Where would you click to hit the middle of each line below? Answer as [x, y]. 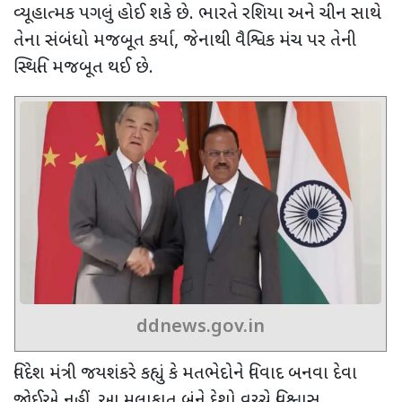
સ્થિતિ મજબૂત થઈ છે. [83, 68]
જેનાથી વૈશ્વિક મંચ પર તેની [270, 41]
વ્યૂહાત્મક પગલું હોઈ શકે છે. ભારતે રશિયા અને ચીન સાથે [197, 14]
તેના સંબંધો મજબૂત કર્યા [94, 41]
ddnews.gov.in [201, 328]
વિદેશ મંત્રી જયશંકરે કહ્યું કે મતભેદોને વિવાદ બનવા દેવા [185, 375]
